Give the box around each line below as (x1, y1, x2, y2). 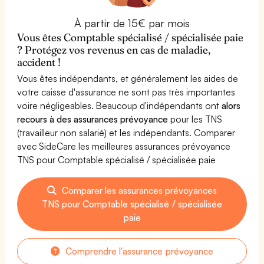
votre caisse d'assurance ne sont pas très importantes (17, 85, 236, 98)
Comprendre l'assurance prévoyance (63, 245, 213, 257)
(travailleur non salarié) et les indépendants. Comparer (17, 126, 236, 138)
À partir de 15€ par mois (74, 16, 190, 29)
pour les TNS (168, 113, 223, 125)
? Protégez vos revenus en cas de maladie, (17, 42, 211, 57)
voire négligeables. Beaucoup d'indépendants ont (17, 99, 222, 111)
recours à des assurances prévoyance (17, 113, 169, 125)
